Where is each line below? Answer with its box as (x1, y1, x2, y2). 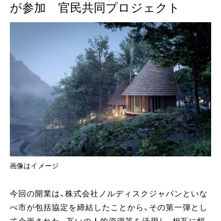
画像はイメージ (10, 162, 59, 170)
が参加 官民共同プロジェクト (10, 1, 181, 14)
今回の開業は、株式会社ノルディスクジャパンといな (10, 189, 208, 198)
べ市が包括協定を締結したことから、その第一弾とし (10, 203, 208, 212)
